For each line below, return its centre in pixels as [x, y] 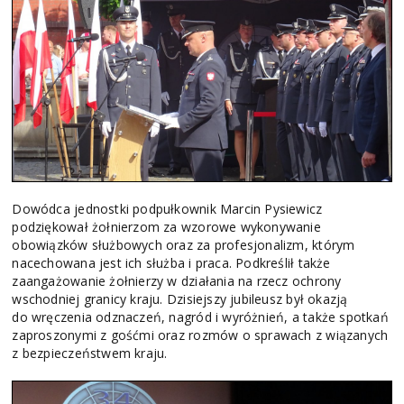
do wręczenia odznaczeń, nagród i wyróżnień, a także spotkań [200, 317]
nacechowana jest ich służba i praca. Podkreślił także [171, 263]
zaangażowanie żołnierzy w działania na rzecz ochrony [177, 281]
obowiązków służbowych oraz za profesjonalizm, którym [184, 245]
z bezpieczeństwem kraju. [90, 353]
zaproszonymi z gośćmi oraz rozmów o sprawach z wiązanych [200, 335]
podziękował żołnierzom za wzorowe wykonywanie [166, 227]
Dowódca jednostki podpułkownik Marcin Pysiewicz [167, 209]
